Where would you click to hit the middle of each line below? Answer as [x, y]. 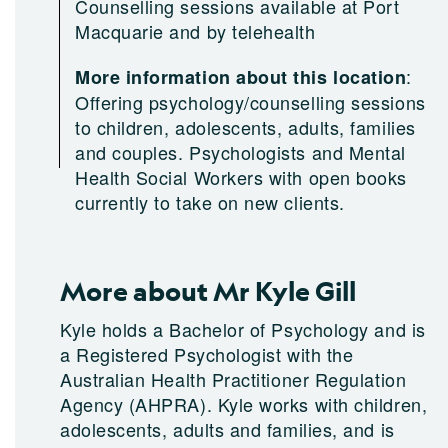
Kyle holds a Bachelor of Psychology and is [243, 329]
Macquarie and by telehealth [195, 31]
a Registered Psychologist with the [207, 354]
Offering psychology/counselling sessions [250, 102]
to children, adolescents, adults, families [245, 127]
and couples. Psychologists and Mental [240, 152]
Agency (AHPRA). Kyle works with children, [244, 404]
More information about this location [241, 77]
